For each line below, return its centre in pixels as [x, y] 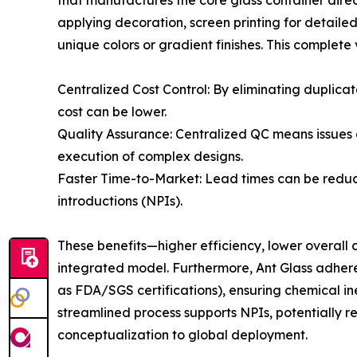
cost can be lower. [112, 112]
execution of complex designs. [150, 156]
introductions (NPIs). [120, 201]
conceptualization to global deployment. [182, 335]
